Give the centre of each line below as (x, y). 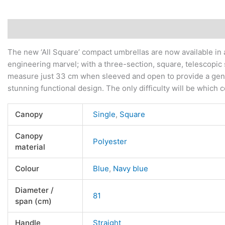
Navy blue (131, 168)
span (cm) (33, 201)
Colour (27, 168)
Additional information (100, 29)
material (30, 147)
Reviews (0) (173, 29)
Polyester (110, 141)
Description (29, 29)
